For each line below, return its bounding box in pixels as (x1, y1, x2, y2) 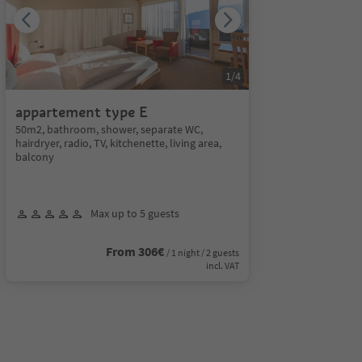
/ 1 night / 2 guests (166, 246, 239, 259)
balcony (15, 149, 54, 164)
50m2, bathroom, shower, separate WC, (15, 122, 203, 137)
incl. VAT (205, 259, 239, 271)
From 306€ (105, 243, 164, 259)
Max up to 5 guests (90, 206, 179, 221)
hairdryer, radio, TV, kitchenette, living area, (15, 136, 221, 150)
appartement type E (15, 103, 148, 121)
